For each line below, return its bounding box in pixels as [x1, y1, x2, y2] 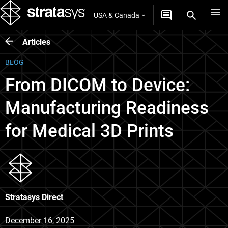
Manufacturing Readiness [5, 98, 209, 119]
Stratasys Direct [5, 192, 63, 202]
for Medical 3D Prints [5, 121, 174, 141]
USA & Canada [94, 11, 139, 19]
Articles [22, 37, 50, 47]
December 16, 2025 [5, 216, 74, 225]
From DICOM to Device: [5, 75, 190, 96]
